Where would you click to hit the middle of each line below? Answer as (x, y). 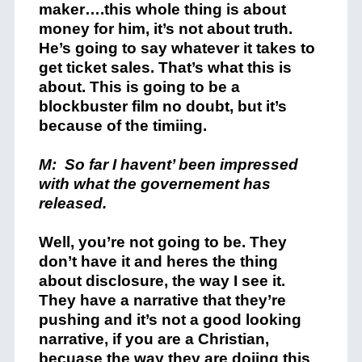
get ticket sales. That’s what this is (165, 67)
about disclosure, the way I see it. (164, 281)
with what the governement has (154, 184)
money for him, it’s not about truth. (167, 29)
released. (76, 203)
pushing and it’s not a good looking (170, 320)
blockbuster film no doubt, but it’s (162, 106)
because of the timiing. (122, 126)
